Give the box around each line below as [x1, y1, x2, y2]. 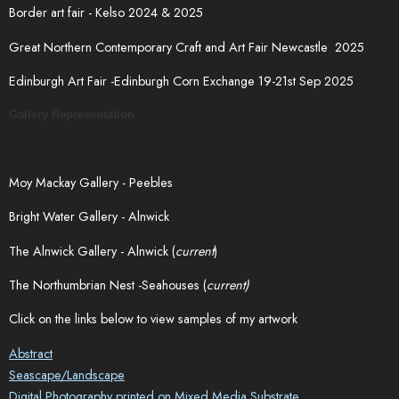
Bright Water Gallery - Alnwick [9, 208, 169, 226]
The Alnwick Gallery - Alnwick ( [9, 241, 175, 260]
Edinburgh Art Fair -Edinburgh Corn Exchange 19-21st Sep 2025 [9, 72, 354, 91]
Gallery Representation [9, 108, 134, 122]
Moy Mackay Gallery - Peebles [9, 173, 173, 191]
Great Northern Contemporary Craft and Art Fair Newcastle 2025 [9, 37, 364, 56]
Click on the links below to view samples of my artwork [9, 310, 297, 329]
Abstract [9, 344, 53, 362]
